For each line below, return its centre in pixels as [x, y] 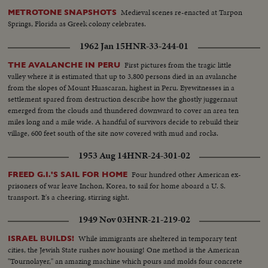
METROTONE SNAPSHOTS [63, 12]
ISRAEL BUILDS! [41, 238]
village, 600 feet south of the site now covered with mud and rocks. [113, 133]
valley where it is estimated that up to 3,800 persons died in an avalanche [123, 76]
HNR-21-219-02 [158, 219]
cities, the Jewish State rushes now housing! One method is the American [124, 249]
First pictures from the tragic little [178, 65]
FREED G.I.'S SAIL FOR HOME [68, 174]
